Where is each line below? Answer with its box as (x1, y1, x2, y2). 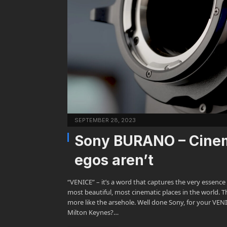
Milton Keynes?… (67, 208, 119, 217)
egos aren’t (74, 152, 154, 169)
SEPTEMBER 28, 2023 (74, 117, 136, 124)
